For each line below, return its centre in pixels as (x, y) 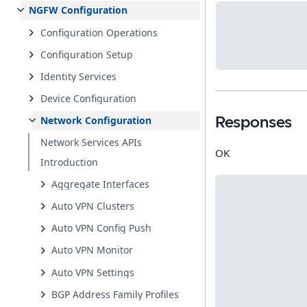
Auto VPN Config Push (102, 228)
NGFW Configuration (78, 10)
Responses (254, 123)
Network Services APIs (91, 143)
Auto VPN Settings (93, 272)
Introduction (69, 162)
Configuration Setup (86, 54)
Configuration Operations (99, 32)
